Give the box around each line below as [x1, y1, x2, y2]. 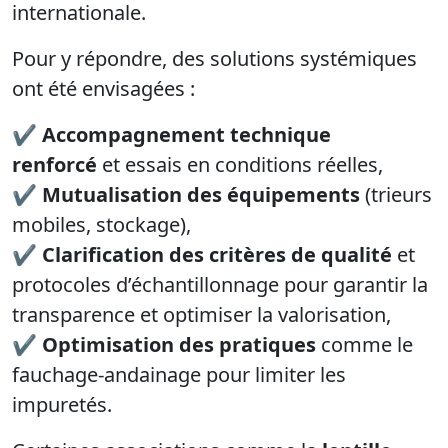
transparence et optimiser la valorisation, [12, 301, 391, 329]
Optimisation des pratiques [42, 331, 316, 359]
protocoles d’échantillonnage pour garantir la [12, 271, 428, 299]
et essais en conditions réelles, [97, 151, 383, 179]
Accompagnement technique [42, 121, 331, 149]
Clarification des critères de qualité [42, 241, 392, 269]
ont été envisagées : [12, 75, 195, 103]
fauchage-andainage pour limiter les [12, 361, 346, 389]
